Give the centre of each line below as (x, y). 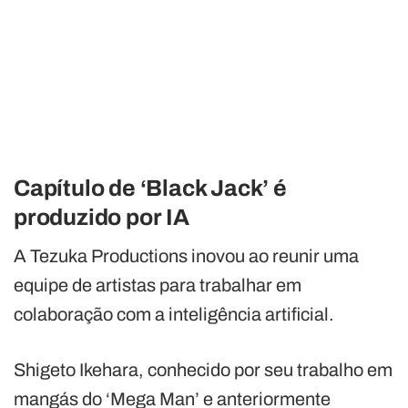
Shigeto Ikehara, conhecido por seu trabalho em (203, 369)
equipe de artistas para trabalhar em (158, 285)
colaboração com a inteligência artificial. (174, 314)
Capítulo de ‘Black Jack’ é (150, 188)
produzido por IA (102, 217)
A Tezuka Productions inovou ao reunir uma (186, 255)
